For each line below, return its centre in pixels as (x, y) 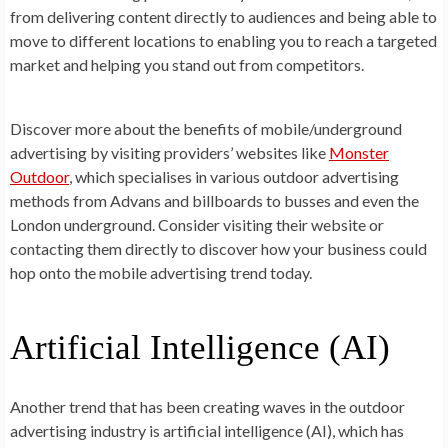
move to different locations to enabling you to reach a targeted (223, 40)
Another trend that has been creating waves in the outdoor (207, 406)
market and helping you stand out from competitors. (187, 64)
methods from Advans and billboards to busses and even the (214, 200)
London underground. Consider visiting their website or (197, 224)
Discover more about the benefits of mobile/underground (206, 128)
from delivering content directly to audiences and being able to (223, 16)
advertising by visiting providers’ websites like (169, 152)
